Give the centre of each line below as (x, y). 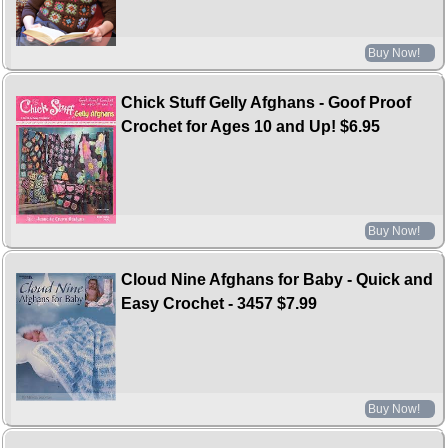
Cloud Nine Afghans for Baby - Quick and (277, 280)
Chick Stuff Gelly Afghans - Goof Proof (266, 102)
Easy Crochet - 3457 (197, 304)
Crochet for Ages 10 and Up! (229, 126)
